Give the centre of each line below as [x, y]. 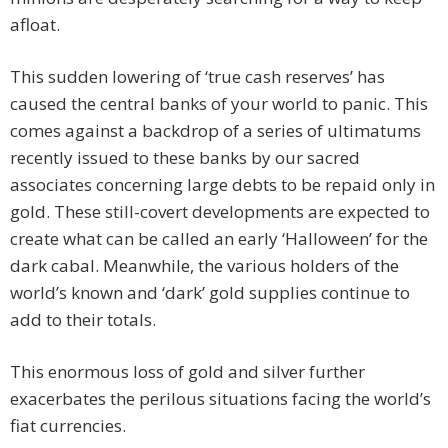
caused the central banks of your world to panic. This [219, 104]
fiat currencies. [68, 426]
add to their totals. [83, 320]
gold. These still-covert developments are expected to [220, 212]
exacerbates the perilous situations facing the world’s [220, 399]
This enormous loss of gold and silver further [187, 372]
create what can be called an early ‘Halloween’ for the [219, 239]
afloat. [35, 25]
